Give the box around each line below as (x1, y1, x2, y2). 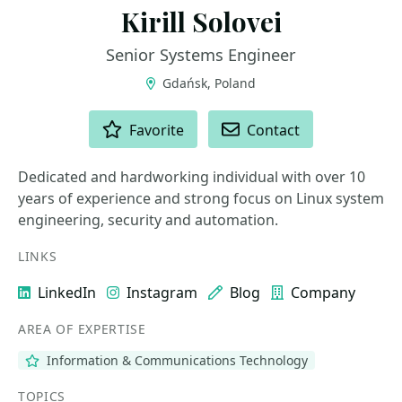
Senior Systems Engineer (106, 44, 296, 66)
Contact (247, 120, 301, 140)
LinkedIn (38, 283, 96, 302)
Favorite (129, 120, 185, 140)
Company (291, 283, 355, 302)
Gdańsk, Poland (159, 74, 257, 92)
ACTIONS (18, 109, 77, 127)
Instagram (127, 283, 197, 302)
